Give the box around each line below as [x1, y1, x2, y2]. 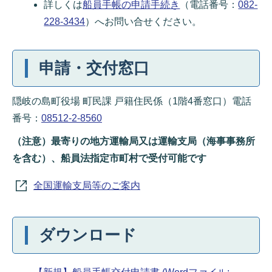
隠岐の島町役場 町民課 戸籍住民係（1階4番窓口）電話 [12, 96, 251, 106]
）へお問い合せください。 [85, 16, 202, 27]
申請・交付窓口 [39, 59, 149, 77]
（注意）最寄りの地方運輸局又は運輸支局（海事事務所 [12, 136, 255, 146]
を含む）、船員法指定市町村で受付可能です [12, 153, 206, 163]
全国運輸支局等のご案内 [33, 180, 140, 191]
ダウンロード [39, 226, 137, 244]
